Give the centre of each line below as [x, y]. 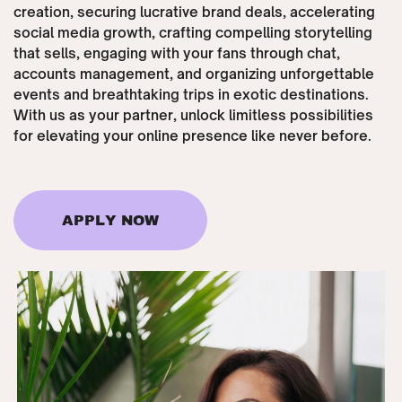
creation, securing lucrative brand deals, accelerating [194, 12]
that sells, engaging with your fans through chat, [176, 53]
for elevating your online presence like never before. [192, 135]
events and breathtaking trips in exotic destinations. [191, 94]
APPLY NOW [111, 220]
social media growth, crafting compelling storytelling [192, 32]
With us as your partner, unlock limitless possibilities [193, 115]
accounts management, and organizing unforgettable [193, 74]
